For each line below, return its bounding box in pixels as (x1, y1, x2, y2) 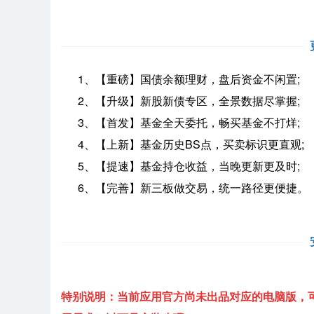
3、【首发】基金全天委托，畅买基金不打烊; (61, 114, 300, 130)
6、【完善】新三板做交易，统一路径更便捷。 (61, 179, 308, 196)
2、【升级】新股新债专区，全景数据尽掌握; (61, 93, 300, 109)
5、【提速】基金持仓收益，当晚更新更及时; (61, 158, 300, 174)
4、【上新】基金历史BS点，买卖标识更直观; (61, 136, 304, 152)
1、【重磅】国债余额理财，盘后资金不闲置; (61, 71, 300, 87)
